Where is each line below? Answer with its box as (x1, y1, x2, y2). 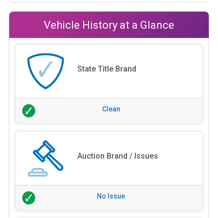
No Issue (97, 192, 125, 200)
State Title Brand (77, 64, 136, 73)
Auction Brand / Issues (77, 151, 158, 161)
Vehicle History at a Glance (44, 18, 174, 31)
